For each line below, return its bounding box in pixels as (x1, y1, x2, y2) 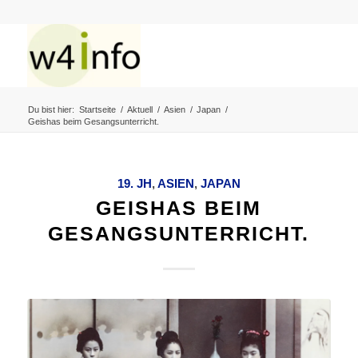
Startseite (78, 105, 116, 114)
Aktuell (126, 105, 153, 114)
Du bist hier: (27, 105, 74, 114)
